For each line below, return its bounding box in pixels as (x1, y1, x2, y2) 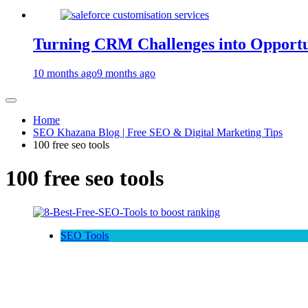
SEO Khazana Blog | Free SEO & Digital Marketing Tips (33, 126, 283, 138)
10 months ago (33, 67, 97, 79)
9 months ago (97, 67, 155, 79)
